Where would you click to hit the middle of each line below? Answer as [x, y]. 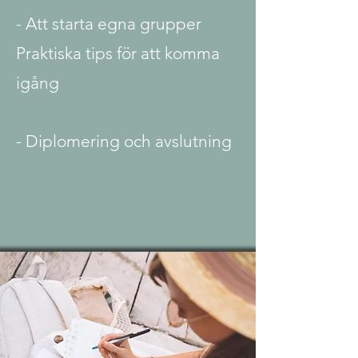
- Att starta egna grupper [109, 24]
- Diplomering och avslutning [124, 141]
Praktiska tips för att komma [118, 53]
